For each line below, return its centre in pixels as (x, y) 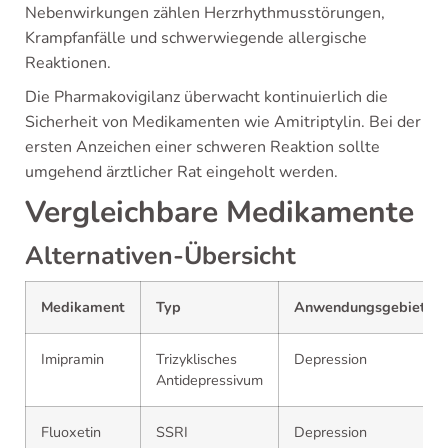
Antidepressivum (209, 379)
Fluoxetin (71, 431)
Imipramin (72, 358)
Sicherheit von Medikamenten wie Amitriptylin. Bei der (223, 121)
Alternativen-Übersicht (160, 255)
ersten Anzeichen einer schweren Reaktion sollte (202, 146)
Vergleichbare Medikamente (219, 212)
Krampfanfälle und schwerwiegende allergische (196, 37)
